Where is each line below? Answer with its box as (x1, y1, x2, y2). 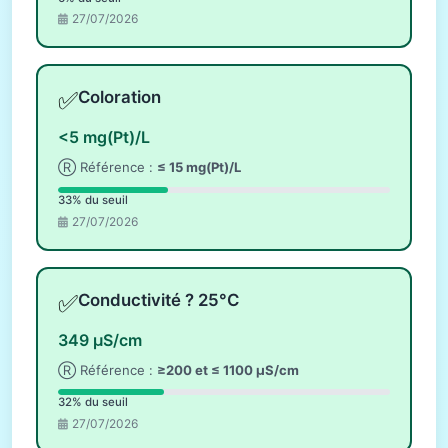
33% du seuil (58, 193, 128, 208)
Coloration (78, 87, 161, 108)
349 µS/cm (58, 329, 142, 350)
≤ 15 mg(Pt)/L (157, 159, 241, 176)
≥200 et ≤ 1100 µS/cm (157, 361, 299, 378)
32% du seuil (58, 395, 128, 410)
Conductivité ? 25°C (78, 289, 239, 310)
